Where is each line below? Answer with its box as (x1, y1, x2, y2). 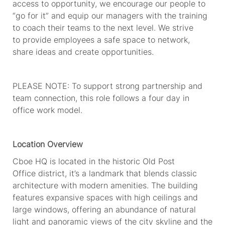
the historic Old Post (97, 156, 175, 166)
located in (58, 156, 95, 166)
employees (53, 34, 94, 45)
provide (22, 34, 51, 45)
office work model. (12, 104, 82, 115)
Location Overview (12, 139, 83, 149)
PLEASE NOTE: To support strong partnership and (12, 80, 202, 91)
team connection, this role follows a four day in (12, 92, 189, 103)
